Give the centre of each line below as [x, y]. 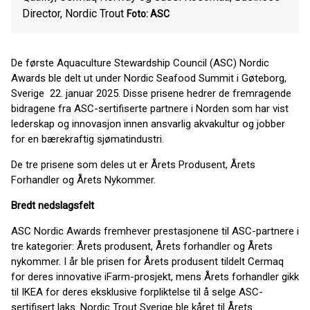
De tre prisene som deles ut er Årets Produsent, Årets [133, 165]
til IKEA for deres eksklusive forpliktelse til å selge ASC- [137, 292]
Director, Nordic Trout [73, 13]
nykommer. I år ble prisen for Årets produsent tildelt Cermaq [147, 262]
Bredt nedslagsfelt [53, 206]
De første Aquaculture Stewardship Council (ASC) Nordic [140, 63]
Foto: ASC [148, 14]
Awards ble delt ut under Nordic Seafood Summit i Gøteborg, [149, 78]
